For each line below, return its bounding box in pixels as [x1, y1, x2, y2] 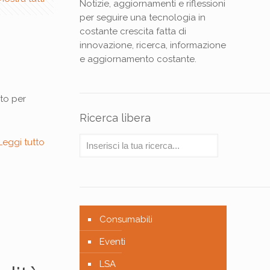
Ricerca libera [79, 111, 151, 124]
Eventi [99, 236, 125, 247]
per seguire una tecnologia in [79, 12, 206, 23]
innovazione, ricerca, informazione [79, 40, 226, 51]
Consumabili [99, 214, 152, 225]
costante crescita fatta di [79, 26, 186, 37]
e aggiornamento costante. [79, 54, 196, 64]
